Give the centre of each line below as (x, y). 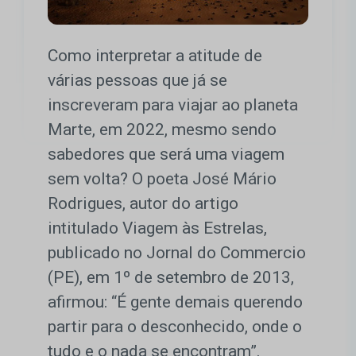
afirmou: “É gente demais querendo (175, 302)
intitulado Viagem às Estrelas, (157, 228)
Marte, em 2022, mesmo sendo (162, 130)
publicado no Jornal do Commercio (177, 253)
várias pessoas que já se (137, 81)
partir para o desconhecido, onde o (175, 327)
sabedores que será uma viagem (166, 155)
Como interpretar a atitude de (155, 56)
